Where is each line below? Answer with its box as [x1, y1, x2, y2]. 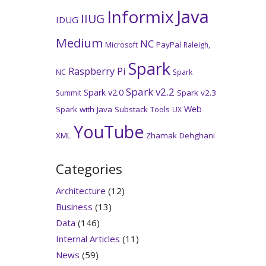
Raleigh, [183, 40, 210, 50]
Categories [55, 159, 122, 178]
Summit [55, 88, 81, 99]
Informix [106, 5, 174, 28]
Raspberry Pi [68, 65, 126, 78]
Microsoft [104, 40, 138, 50]
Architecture [55, 184, 106, 197]
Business [55, 200, 93, 213]
